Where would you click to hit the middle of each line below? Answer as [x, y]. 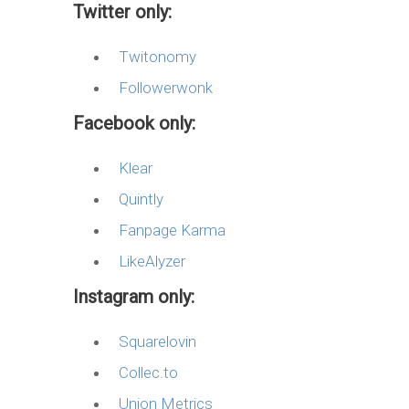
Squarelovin [157, 341]
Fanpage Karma [172, 230]
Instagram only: [134, 296]
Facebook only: [134, 123]
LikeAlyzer [152, 261]
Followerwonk [166, 87]
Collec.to [148, 372]
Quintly [141, 199]
